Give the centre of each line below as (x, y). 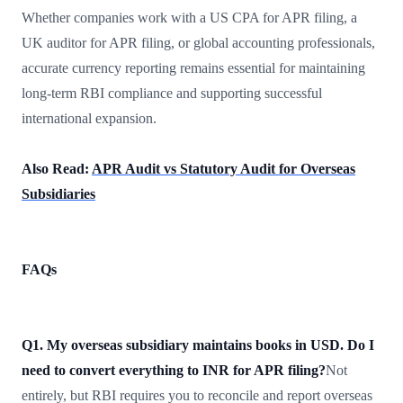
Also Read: (57, 168)
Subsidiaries (58, 193)
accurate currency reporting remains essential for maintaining (193, 67)
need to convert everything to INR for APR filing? (174, 370)
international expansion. (89, 118)
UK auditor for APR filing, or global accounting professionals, (198, 42)
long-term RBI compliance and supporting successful (172, 93)
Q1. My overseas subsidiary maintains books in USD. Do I (198, 345)
